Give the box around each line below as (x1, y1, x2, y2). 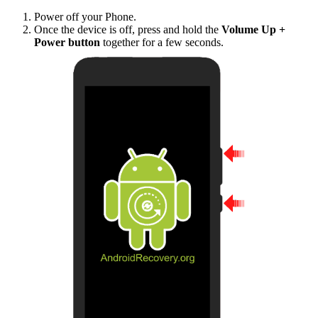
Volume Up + (221, 23, 285, 35)
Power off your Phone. (34, 10, 136, 23)
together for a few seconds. (100, 35, 224, 48)
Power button (34, 35, 100, 48)
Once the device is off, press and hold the (34, 23, 221, 35)
